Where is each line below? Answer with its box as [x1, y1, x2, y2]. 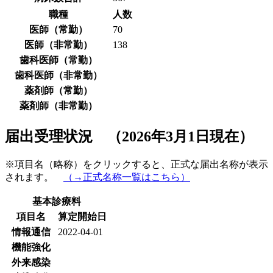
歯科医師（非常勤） [15, 69, 102, 80]
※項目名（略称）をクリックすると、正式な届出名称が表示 [5, 158, 268, 169]
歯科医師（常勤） [19, 54, 97, 65]
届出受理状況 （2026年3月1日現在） [5, 128, 253, 144]
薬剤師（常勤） [24, 85, 93, 96]
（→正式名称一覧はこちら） [63, 171, 190, 182]
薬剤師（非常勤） [19, 100, 97, 111]
